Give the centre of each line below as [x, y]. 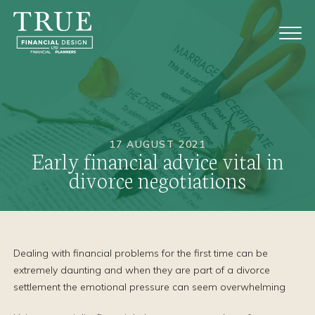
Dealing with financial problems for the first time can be [141, 253]
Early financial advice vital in [157, 160]
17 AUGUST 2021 [157, 144]
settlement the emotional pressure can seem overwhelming [149, 287]
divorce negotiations [157, 179]
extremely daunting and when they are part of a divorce [142, 270]
